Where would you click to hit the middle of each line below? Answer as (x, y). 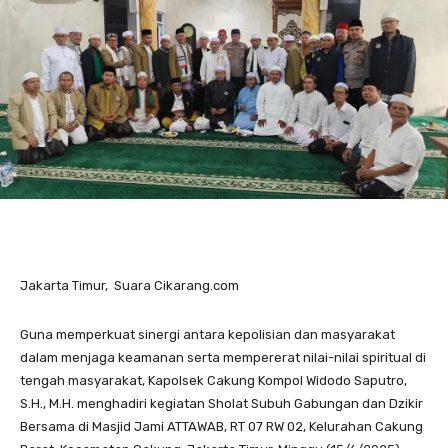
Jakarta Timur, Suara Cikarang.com (129, 286)
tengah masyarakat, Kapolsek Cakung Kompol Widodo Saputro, (213, 381)
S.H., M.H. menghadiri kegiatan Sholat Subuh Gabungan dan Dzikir (221, 404)
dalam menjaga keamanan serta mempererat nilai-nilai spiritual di (223, 358)
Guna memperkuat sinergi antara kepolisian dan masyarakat (207, 335)
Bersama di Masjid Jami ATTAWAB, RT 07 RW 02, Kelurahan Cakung (221, 427)
